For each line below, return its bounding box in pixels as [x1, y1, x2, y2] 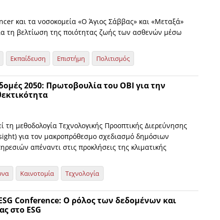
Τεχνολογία [65, 169, 99, 178]
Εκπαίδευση [10, 54, 46, 63]
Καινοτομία [20, 169, 54, 178]
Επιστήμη [57, 54, 85, 63]
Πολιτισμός [96, 54, 130, 63]
